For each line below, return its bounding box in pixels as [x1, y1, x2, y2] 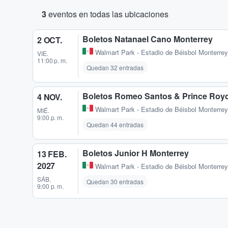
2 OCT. [37, 34, 62, 46]
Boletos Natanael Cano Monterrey [82, 33, 213, 45]
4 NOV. [37, 91, 62, 103]
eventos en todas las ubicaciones [46, 8, 168, 20]
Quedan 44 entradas [87, 120, 144, 129]
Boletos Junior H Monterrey [82, 147, 189, 159]
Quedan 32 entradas [87, 63, 144, 72]
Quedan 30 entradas [87, 177, 144, 186]
